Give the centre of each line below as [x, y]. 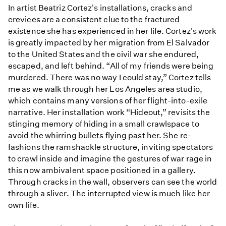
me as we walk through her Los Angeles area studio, [105, 89]
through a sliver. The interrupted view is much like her [109, 194]
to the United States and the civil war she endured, [103, 54]
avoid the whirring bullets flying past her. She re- [100, 136]
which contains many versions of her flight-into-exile [108, 101]
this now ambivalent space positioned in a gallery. [102, 171]
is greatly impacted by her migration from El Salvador [109, 43]
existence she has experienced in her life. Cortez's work [112, 31]
